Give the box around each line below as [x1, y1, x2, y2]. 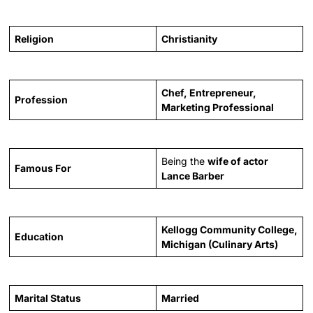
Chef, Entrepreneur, [161, 86, 257, 99]
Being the [161, 154, 208, 167]
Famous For [15, 161, 72, 174]
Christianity [161, 32, 218, 45]
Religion [15, 32, 54, 45]
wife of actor [208, 154, 269, 167]
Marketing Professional [161, 101, 275, 113]
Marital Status [15, 291, 82, 304]
